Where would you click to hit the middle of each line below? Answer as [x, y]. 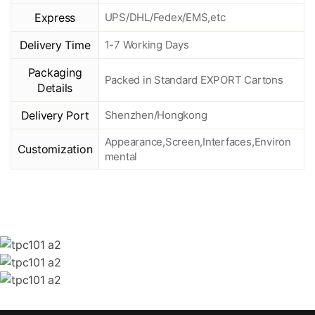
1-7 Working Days [147, 44]
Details [55, 88]
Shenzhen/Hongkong [156, 115]
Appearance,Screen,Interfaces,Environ [198, 141]
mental [121, 156]
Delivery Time [55, 45]
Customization [55, 149]
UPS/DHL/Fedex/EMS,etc [165, 17]
